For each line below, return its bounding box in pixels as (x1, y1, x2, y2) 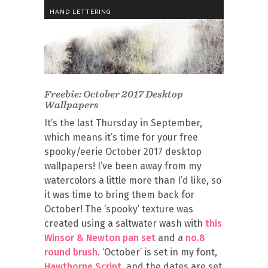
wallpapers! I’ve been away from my (44, 160, 202, 172)
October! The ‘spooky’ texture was (44, 203, 193, 215)
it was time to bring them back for (44, 189, 194, 200)
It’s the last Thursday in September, (44, 117, 202, 129)
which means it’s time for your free (44, 132, 198, 143)
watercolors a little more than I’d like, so (44, 175, 221, 186)
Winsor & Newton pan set (44, 232, 156, 243)
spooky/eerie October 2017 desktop (44, 146, 202, 157)
